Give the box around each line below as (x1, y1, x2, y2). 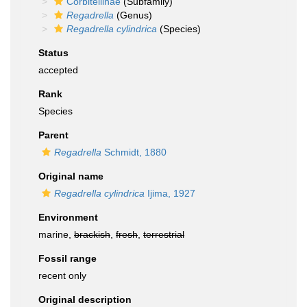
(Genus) (114, 10, 152, 21)
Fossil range (38, 253, 97, 264)
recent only (38, 270, 86, 281)
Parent (38, 130, 69, 140)
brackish (74, 229, 110, 240)
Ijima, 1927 (145, 188, 195, 199)
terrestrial (143, 229, 184, 240)
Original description (38, 294, 132, 305)
